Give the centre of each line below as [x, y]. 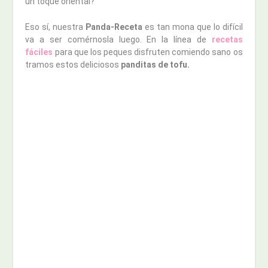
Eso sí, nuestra [54, 27]
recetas [227, 40]
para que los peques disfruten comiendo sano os [149, 52]
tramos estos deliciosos [72, 65]
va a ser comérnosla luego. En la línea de [118, 40]
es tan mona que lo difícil [193, 27]
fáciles [39, 52]
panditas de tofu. [155, 65]
